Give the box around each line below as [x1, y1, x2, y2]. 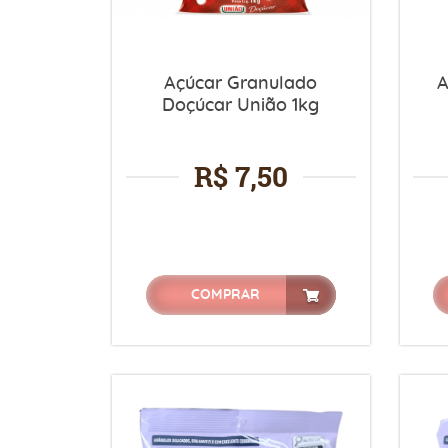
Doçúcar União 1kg [162, 97, 320, 115]
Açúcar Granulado [164, 75, 318, 93]
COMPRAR [190, 288, 261, 302]
